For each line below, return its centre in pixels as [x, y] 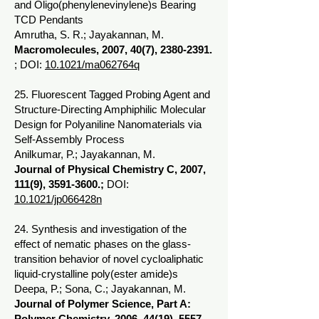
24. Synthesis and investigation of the [100, 229]
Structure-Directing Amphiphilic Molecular [110, 109]
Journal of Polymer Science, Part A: [103, 304]
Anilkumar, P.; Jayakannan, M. [85, 154]
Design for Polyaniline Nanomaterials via [108, 124]
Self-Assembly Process [69, 139]
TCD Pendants [49, 20]
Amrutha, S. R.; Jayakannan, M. [89, 35]
